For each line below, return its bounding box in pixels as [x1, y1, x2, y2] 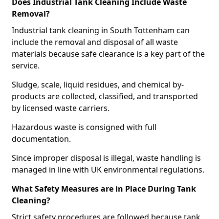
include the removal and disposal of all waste [12, 37, 178, 47]
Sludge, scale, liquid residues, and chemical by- [12, 79, 184, 90]
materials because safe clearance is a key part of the [12, 48, 205, 59]
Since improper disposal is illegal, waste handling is [12, 153, 201, 163]
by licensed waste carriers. [12, 103, 109, 113]
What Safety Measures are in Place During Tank [12, 183, 196, 194]
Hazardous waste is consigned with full [12, 122, 156, 132]
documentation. [12, 133, 71, 144]
